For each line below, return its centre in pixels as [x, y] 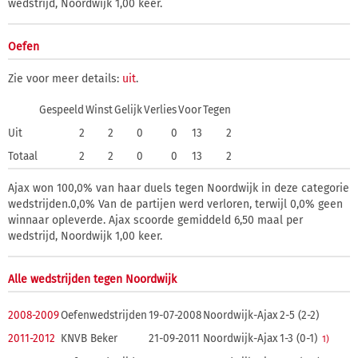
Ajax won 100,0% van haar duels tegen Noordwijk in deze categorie [179, 188]
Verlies [160, 110]
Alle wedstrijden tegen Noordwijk [92, 279]
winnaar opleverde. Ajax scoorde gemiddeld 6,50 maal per [155, 220]
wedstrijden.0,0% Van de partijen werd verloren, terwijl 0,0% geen [175, 204]
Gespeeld [62, 110]
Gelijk [128, 110]
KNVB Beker [89, 338]
